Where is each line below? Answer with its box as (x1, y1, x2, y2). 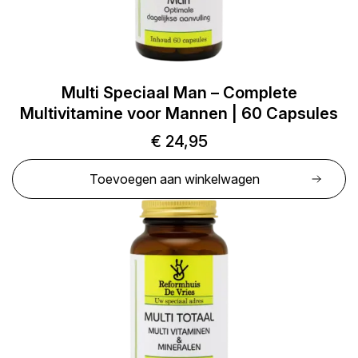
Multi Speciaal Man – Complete (61, 83, 297, 102)
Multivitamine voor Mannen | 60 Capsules (20, 104, 338, 123)
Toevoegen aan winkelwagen (89, 171, 260, 187)
